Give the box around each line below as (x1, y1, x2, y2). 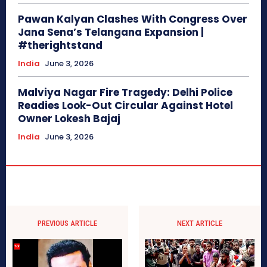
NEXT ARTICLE (176, 218, 222, 228)
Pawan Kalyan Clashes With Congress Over (18, 11, 247, 26)
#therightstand (18, 38, 103, 52)
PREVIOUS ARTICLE (38, 218, 98, 228)
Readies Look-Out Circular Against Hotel (18, 98, 233, 113)
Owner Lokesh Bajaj (18, 111, 120, 126)
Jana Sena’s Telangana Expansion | (18, 24, 204, 39)
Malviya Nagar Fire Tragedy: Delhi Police (18, 85, 232, 100)
